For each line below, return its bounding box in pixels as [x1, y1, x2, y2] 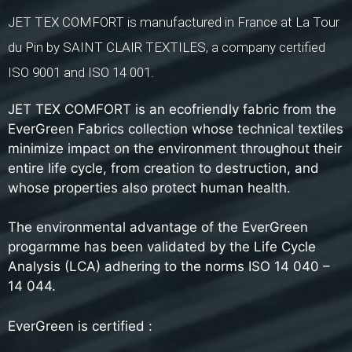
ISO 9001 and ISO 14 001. [8, 64, 154, 80]
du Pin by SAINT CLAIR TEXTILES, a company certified [8, 38, 325, 55]
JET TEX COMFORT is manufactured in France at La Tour [8, 13, 339, 30]
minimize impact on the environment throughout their [8, 140, 342, 156]
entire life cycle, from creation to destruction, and [8, 159, 319, 176]
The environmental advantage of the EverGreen [8, 219, 308, 236]
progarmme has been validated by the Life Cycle [8, 239, 316, 255]
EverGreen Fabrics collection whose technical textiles [8, 120, 343, 137]
